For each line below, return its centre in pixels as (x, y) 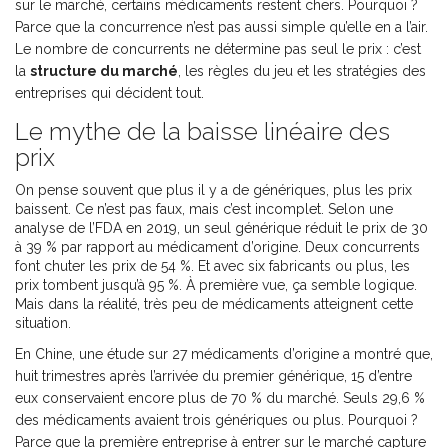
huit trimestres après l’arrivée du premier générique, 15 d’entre (213, 376)
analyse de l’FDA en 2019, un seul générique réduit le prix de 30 (221, 228)
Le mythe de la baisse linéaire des (202, 132)
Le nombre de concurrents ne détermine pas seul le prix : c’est (218, 49)
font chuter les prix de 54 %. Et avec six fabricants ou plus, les (212, 266)
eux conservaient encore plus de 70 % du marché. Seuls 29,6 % (220, 398)
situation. (43, 323)
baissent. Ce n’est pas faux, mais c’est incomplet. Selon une (204, 209)
